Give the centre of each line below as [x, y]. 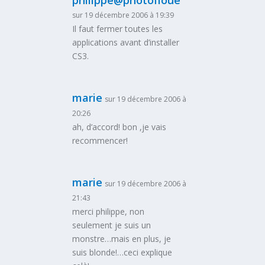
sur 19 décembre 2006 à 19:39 [123, 15]
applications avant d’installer [126, 42]
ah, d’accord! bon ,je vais [119, 127]
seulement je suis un [112, 225]
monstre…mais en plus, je [122, 238]
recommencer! [100, 140]
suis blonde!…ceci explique [122, 252]
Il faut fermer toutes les [118, 28]
